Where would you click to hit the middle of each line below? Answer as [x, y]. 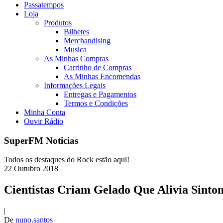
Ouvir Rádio [44, 121]
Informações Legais [75, 85]
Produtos [58, 23]
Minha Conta [45, 112]
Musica [75, 50]
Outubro [27, 169]
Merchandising [87, 41]
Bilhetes [76, 32]
